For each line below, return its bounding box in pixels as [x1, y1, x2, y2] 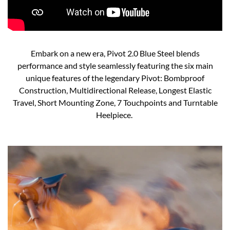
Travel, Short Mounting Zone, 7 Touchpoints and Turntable [12, 98, 218, 108]
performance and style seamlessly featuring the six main [17, 61, 213, 71]
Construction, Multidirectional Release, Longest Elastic [18, 85, 212, 95]
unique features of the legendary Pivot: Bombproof [26, 73, 204, 83]
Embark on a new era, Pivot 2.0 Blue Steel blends [30, 48, 200, 59]
